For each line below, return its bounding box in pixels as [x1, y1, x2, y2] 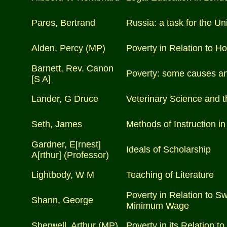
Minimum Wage [126, 201, 189, 211]
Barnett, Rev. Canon [31, 63, 113, 73]
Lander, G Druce [31, 94, 98, 104]
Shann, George [31, 195, 93, 205]
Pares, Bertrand [31, 18, 95, 28]
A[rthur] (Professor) [31, 150, 109, 160]
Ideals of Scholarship [126, 144, 211, 155]
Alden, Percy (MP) [31, 43, 105, 53]
